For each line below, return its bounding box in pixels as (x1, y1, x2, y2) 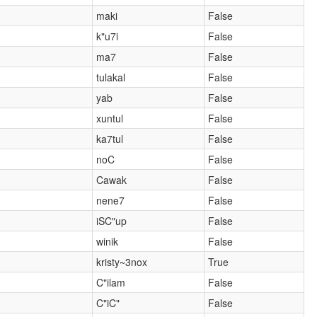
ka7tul (96, 131, 124, 146)
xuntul (96, 110, 124, 125)
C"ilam (96, 275, 126, 289)
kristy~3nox (96, 254, 148, 269)
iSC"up (96, 213, 127, 228)
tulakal (96, 69, 126, 84)
